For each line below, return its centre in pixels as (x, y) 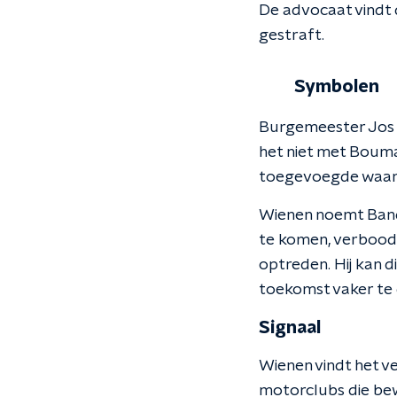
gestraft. (292, 35)
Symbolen (337, 87)
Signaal (290, 328)
